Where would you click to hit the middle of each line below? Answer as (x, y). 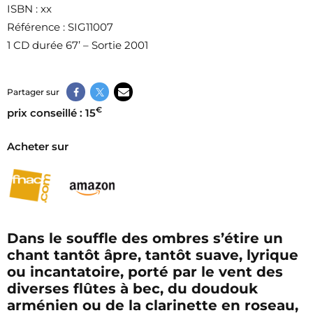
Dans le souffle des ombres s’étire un (145, 238)
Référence (34, 27)
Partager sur (33, 92)
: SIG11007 (87, 27)
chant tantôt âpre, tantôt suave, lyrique (153, 255)
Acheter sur (38, 146)
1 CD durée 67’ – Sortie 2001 (78, 45)
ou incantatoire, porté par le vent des (145, 272)
